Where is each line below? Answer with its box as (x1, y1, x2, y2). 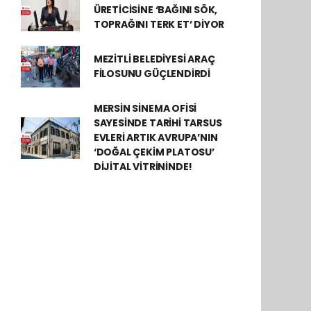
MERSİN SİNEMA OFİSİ (93, 101, 197, 115)
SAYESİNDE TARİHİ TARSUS (93, 116, 222, 130)
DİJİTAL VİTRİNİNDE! (93, 160, 193, 174)
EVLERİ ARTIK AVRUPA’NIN (93, 131, 218, 144)
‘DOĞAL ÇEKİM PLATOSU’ (93, 145, 215, 159)
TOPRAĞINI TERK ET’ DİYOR (93, 17, 225, 31)
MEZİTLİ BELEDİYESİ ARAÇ (93, 52, 215, 66)
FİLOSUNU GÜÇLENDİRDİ (93, 67, 210, 81)
